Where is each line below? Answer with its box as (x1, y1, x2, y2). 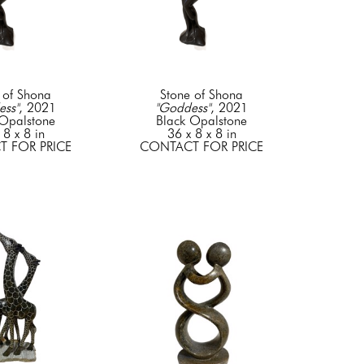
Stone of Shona (160, 87, 243, 103)
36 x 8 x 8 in (167, 126, 236, 142)
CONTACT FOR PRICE (140, 139, 263, 155)
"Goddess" (155, 100, 210, 116)
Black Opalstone (156, 113, 247, 129)
